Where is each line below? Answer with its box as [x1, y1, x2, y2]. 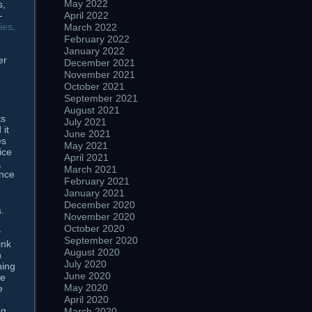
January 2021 [64, 187, 125, 198]
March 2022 [64, 22, 117, 33]
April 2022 [64, 10, 109, 21]
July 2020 [64, 258, 107, 270]
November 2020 [64, 211, 135, 222]
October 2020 [64, 223, 125, 234]
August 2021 [64, 104, 120, 116]
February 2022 [64, 33, 130, 45]
